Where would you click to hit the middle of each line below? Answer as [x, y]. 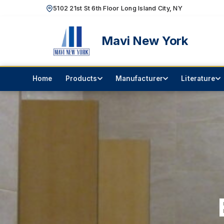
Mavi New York [145, 41]
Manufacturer [139, 78]
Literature [198, 78]
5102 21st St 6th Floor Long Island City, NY [118, 8]
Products [81, 78]
